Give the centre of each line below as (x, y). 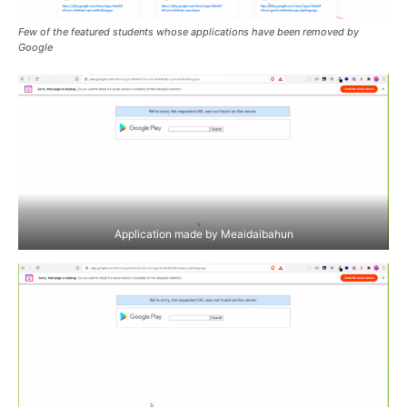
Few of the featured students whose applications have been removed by (189, 31)
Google (35, 47)
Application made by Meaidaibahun (203, 234)
